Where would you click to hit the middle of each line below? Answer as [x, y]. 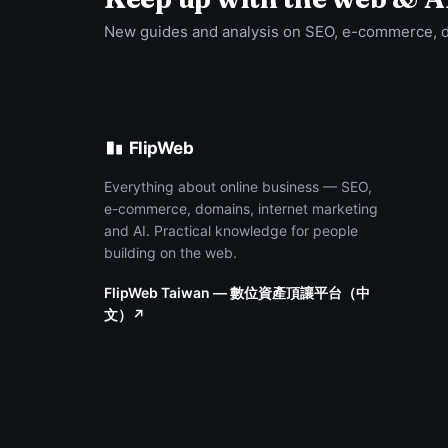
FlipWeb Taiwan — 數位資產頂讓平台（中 [237, 292]
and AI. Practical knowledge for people [231, 230]
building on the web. [170, 252]
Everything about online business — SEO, [238, 186]
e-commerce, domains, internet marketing [241, 208]
